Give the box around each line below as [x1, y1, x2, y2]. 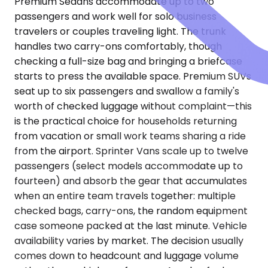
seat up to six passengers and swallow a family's [14, 84, 239, 99]
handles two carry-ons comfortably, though [14, 39, 222, 54]
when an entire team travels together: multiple [14, 189, 236, 203]
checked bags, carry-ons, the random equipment [14, 204, 248, 218]
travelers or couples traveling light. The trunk [14, 25, 226, 39]
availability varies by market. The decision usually [14, 234, 243, 248]
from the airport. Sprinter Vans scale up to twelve [14, 144, 248, 159]
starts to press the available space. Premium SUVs [14, 69, 251, 84]
